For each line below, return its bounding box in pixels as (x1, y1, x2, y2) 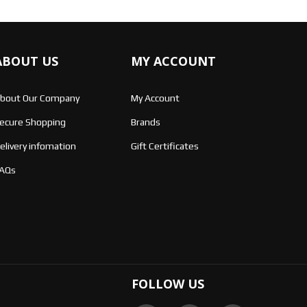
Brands (131, 116, 160, 127)
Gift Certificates (131, 140, 199, 151)
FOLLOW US (132, 275, 204, 292)
